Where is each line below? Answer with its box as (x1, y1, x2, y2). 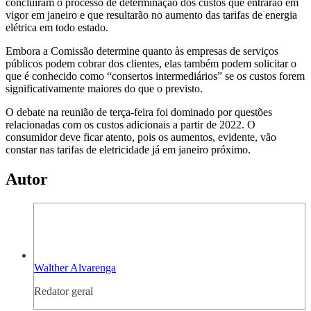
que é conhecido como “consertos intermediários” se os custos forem (6, 70, 305, 83)
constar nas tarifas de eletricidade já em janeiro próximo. (6, 144, 251, 156)
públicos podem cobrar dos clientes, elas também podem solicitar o (6, 58, 296, 70)
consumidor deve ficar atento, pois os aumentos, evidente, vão (6, 131, 276, 144)
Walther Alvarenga (34, 261, 116, 274)
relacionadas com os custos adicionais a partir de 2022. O (6, 119, 255, 131)
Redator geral (34, 285, 93, 297)
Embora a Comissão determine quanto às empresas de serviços (6, 45, 278, 58)
